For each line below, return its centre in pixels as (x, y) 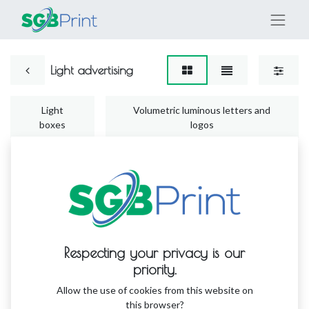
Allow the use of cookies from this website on (154, 290)
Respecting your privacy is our (154, 252)
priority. (154, 269)
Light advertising (92, 70)
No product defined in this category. (154, 264)
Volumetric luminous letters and (202, 110)
